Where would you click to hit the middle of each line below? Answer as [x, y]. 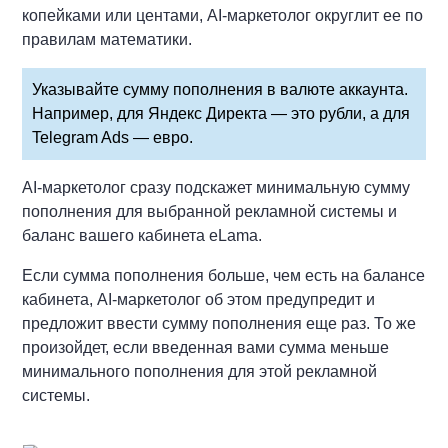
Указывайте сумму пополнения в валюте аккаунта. [220, 89]
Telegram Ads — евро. [113, 137]
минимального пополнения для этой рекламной [200, 371]
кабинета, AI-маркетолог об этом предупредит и [199, 299]
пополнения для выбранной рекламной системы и [210, 211]
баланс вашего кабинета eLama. [142, 235]
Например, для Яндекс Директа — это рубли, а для [221, 113]
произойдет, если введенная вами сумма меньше [206, 347]
